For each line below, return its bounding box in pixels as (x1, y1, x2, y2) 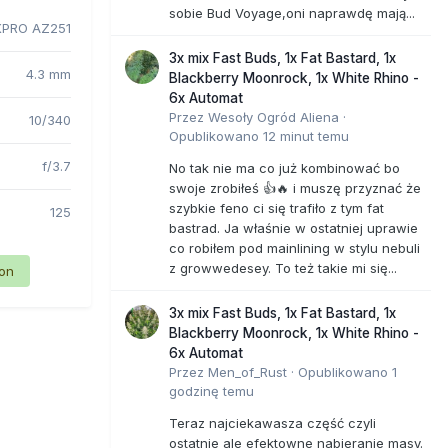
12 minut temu (263, 127, 349, 144)
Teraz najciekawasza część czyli (169, 414, 376, 431)
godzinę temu (169, 382, 254, 399)
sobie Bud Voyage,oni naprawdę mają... (169, 4, 415, 21)
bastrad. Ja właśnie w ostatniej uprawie (169, 219, 418, 236)
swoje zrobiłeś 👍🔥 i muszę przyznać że (169, 179, 421, 196)
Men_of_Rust (208, 363, 287, 380)
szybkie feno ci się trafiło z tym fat (169, 199, 384, 216)
